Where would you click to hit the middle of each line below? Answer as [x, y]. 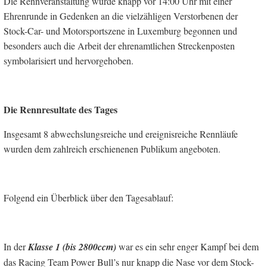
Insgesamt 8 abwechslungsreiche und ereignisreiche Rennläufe [121, 133]
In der [16, 246]
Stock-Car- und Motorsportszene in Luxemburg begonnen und [120, 30]
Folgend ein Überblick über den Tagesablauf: [89, 197]
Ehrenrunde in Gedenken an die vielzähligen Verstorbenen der [121, 15]
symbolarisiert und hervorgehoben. [69, 60]
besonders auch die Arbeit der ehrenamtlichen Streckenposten [119, 45]
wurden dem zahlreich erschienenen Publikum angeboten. [112, 148]
